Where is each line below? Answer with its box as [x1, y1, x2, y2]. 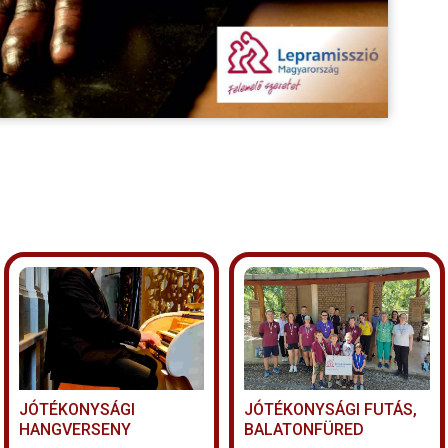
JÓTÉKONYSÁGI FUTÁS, [244, 399, 417, 419]
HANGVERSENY [18, 419, 131, 439]
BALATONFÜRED [244, 419, 364, 439]
